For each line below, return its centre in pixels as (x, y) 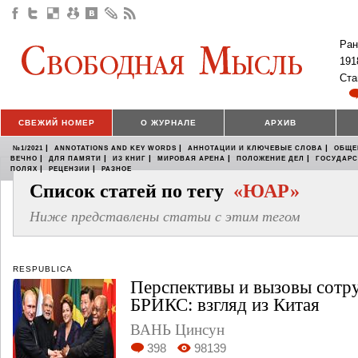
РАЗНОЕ (117, 169)
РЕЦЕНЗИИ (70, 169)
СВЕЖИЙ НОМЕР (56, 123)
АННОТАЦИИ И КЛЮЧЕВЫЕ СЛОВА (255, 149)
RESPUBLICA (43, 269)
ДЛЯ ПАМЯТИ (75, 159)
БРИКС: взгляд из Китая (225, 305)
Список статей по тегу (131, 191)
